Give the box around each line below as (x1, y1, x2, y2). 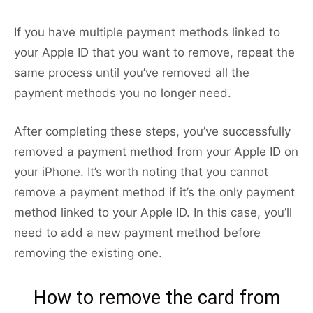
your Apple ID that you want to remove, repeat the (14, 45, 295, 60)
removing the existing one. (14, 246, 162, 261)
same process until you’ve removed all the (14, 66, 249, 80)
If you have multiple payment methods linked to (14, 25, 280, 40)
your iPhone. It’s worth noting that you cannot (14, 165, 268, 180)
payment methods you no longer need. (14, 86, 231, 101)
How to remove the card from (33, 286, 280, 310)
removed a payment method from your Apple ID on (14, 145, 298, 159)
